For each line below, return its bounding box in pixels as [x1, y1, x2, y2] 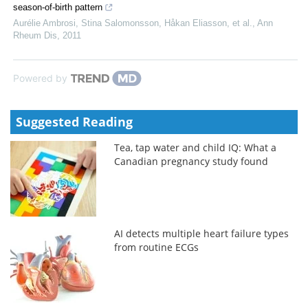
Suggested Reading [16, 113, 133, 130]
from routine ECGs [114, 240, 199, 254]
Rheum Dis [13, 30, 57, 41]
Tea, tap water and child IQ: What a [114, 140, 277, 154]
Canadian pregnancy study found [114, 154, 269, 168]
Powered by [13, 71, 67, 84]
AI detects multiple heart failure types [114, 226, 289, 240]
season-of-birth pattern [13, 1, 102, 12]
